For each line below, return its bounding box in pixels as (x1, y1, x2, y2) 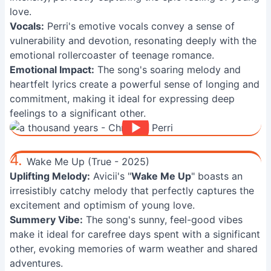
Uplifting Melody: (10, 170, 90, 182)
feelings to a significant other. (10, 107, 146, 119)
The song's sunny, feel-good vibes (83, 214, 243, 226)
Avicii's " (90, 170, 131, 182)
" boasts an (191, 170, 243, 182)
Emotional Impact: (10, 64, 94, 76)
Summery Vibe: (10, 214, 83, 226)
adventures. (10, 257, 63, 269)
